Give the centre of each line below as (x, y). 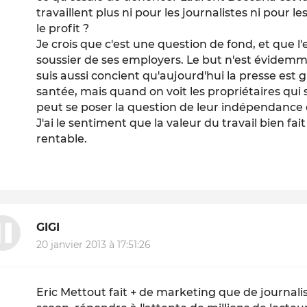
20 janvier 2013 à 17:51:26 (94, 245)
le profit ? (63, 28)
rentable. (62, 138)
